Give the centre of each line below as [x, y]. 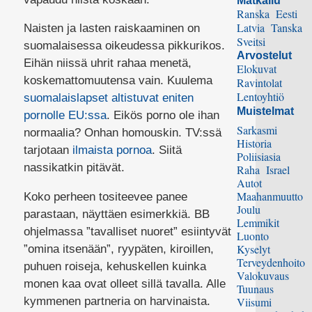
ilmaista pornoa [112, 150]
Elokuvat [257, 69]
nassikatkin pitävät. [74, 168]
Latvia [251, 28]
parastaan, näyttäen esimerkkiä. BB [116, 214]
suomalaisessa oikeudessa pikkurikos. [124, 46]
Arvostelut [265, 56]
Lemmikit [258, 223]
